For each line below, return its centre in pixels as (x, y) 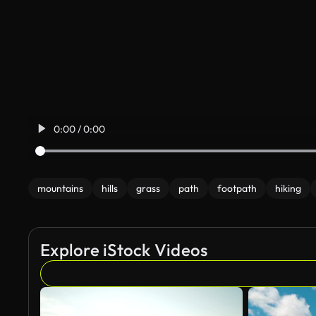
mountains (60, 188)
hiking (288, 188)
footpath (237, 188)
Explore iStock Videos (124, 250)
